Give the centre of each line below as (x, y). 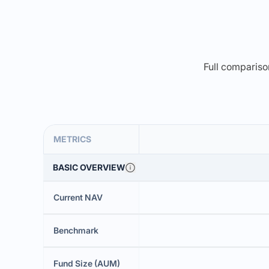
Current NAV (78, 197)
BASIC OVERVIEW (89, 167)
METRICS (72, 139)
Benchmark (76, 230)
